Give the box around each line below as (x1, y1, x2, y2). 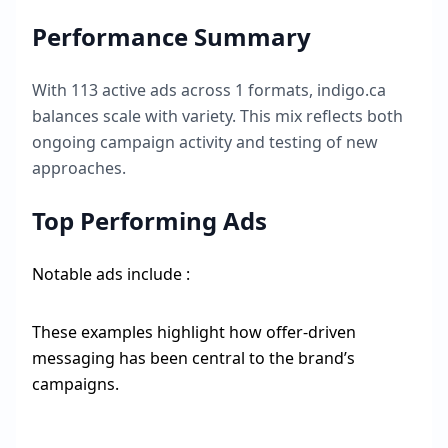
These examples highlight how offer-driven (32, 321, 356, 343)
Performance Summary (32, 20, 311, 53)
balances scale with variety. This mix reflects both (32, 105, 403, 127)
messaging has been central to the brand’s (32, 347, 355, 369)
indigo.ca (317, 79, 386, 101)
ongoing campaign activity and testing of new (32, 131, 378, 153)
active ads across (98, 79, 235, 101)
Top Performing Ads (32, 204, 267, 237)
